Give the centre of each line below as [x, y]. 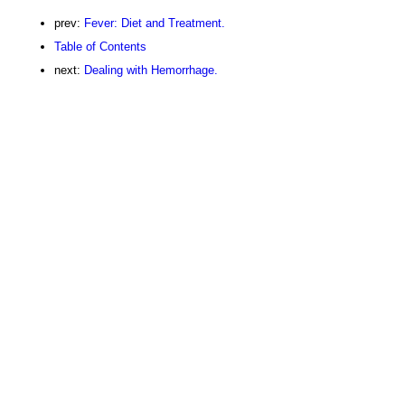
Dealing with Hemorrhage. [151, 70]
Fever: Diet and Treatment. [155, 23]
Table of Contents [100, 46]
